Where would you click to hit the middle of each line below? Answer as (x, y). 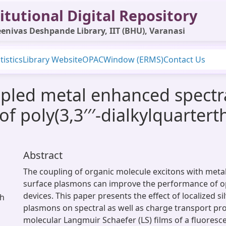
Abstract (43, 155)
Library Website (52, 60)
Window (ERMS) (133, 60)
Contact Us (184, 60)
